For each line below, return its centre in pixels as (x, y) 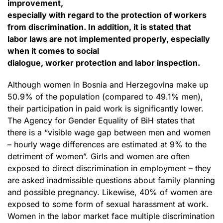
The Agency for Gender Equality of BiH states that (101, 120)
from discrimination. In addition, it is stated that (99, 27)
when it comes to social (53, 51)
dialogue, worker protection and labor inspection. (104, 62)
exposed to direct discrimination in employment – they (109, 168)
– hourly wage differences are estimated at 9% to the (107, 144)
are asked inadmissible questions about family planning (111, 180)
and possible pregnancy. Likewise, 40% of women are (110, 192)
